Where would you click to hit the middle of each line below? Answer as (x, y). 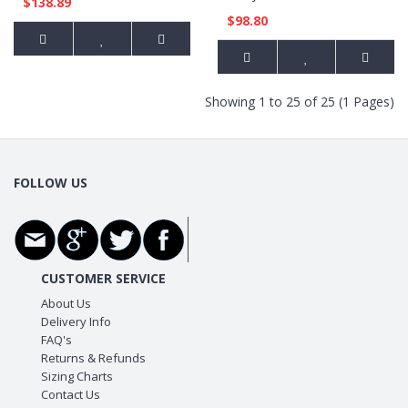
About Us (66, 303)
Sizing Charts (76, 376)
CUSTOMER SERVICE (103, 278)
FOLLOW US (51, 183)
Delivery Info (76, 321)
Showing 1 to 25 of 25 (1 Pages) (300, 102)
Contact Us (70, 394)
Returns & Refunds (93, 358)
